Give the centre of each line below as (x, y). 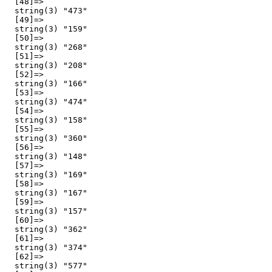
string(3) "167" (46, 192)
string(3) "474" (46, 101)
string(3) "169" (46, 174)
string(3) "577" (46, 265)
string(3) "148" (46, 156)
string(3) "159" (46, 29)
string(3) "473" (46, 10)
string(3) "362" (46, 229)
